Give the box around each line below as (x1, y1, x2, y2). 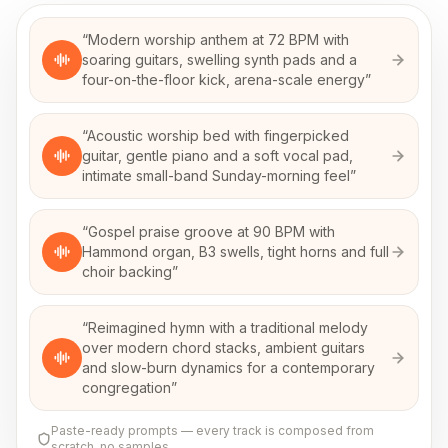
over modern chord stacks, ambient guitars (82, 339, 365, 356)
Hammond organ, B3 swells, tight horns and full (82, 243, 389, 260)
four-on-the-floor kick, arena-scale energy (82, 71, 365, 88)
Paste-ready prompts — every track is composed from (51, 423, 374, 438)
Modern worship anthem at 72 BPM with (88, 31, 349, 48)
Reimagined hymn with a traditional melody (88, 319, 368, 336)
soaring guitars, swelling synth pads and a (82, 51, 357, 68)
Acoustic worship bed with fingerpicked (87, 127, 349, 144)
